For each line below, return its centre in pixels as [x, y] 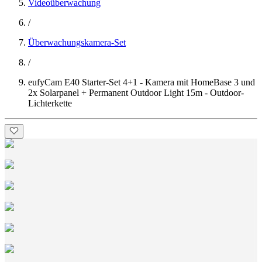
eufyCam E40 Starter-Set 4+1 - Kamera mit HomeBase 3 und [142, 82]
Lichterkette [50, 103]
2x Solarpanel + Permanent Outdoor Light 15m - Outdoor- [136, 93]
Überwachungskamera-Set [77, 42]
